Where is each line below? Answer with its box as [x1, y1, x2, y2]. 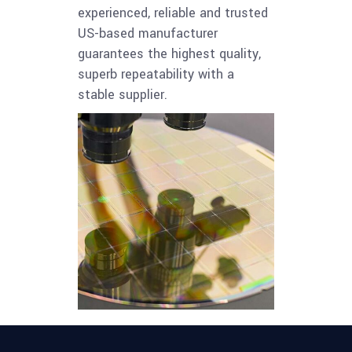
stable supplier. [78, 86, 167, 104]
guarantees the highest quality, [78, 45, 261, 63]
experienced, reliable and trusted [78, 4, 268, 22]
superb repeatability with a [78, 65, 234, 83]
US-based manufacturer [78, 24, 218, 42]
